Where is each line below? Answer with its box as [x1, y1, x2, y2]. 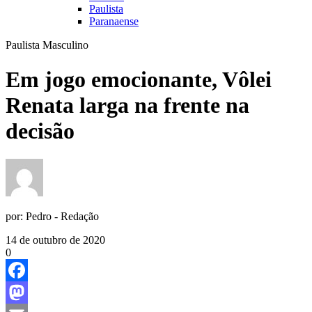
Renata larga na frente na [6, 92, 249, 118]
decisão [6, 118, 75, 143]
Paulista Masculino [6, 39, 88, 52]
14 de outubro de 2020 [6, 234, 105, 247]
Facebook [6, 286, 49, 299]
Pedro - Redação [26, 210, 99, 223]
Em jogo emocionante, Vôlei [6, 66, 272, 92]
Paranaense [89, 15, 139, 28]
